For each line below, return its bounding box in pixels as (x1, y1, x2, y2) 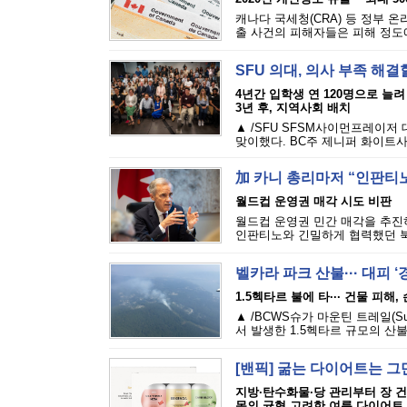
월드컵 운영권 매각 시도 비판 (235, 194, 392, 208)
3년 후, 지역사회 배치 (235, 101, 351, 114)
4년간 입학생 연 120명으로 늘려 (235, 87, 405, 101)
